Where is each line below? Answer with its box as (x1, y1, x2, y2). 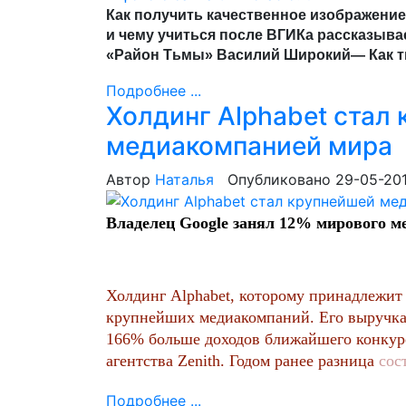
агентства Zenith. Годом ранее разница (106, 352, 379, 370)
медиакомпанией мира (106, 130, 392, 161)
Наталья (155, 170, 214, 188)
